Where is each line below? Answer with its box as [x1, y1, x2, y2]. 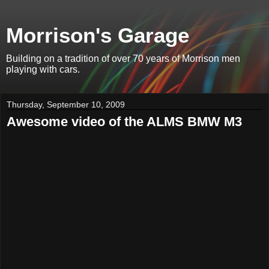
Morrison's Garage [6, 24, 189, 47]
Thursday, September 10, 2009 [7, 100, 125, 109]
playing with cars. [6, 64, 80, 74]
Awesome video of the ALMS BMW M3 [7, 114, 242, 129]
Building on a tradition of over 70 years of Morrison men [6, 53, 240, 64]
